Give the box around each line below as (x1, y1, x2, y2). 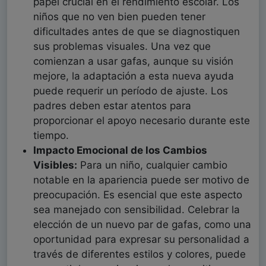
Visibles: (33, 159, 77, 172)
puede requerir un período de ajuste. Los (33, 85, 228, 97)
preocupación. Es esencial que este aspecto (33, 189, 242, 201)
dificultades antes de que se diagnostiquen (33, 26, 240, 38)
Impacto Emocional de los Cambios (33, 144, 207, 157)
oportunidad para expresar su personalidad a (33, 233, 249, 246)
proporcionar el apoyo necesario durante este (33, 115, 250, 127)
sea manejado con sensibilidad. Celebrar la (33, 204, 240, 216)
